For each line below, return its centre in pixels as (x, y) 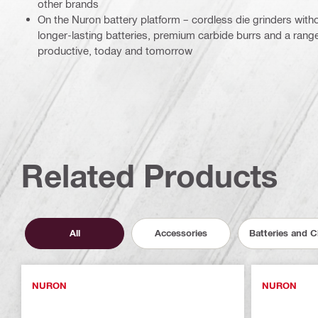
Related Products (150, 175)
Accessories (181, 233)
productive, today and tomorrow (115, 50)
